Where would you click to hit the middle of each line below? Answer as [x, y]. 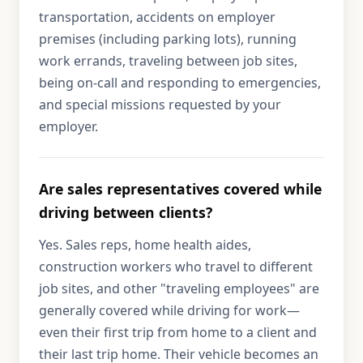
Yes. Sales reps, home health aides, [145, 245]
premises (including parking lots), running [168, 39]
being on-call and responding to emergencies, [180, 83]
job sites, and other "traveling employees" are [179, 288]
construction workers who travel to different [176, 267]
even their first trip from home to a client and [178, 332]
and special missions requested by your [160, 105]
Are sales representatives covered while [180, 189]
